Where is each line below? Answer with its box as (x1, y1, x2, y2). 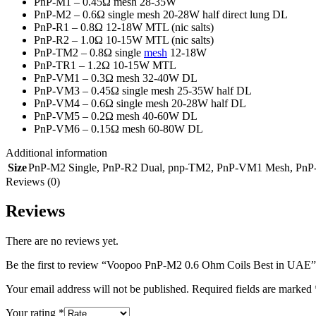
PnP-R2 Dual (102, 161, 162, 174)
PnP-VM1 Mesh (217, 161, 290, 174)
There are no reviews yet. (6, 235, 119, 248)
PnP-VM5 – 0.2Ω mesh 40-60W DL (34, 109, 197, 122)
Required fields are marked (192, 283, 315, 296)
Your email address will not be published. (6, 283, 189, 296)
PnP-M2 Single (28, 161, 97, 174)
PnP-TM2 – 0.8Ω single (34, 46, 144, 59)
